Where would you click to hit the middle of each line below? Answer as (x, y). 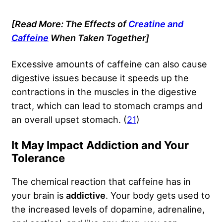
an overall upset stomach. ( (69, 120)
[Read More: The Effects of (70, 24)
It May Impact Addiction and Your (100, 145)
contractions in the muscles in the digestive (104, 92)
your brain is (39, 195)
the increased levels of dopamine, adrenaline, (108, 209)
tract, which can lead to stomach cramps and (107, 106)
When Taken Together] (99, 38)
